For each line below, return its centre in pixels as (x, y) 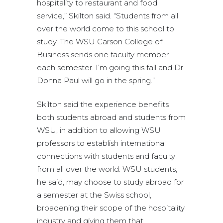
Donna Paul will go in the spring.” (96, 80)
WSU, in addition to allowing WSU (99, 130)
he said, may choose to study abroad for (110, 182)
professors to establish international (101, 143)
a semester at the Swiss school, (94, 195)
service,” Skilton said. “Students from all (108, 15)
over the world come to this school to (106, 28)
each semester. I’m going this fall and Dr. (111, 67)
